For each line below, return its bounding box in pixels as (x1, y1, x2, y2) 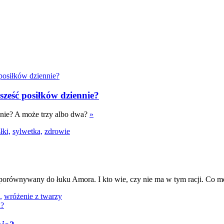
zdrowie (44, 127, 70, 136)
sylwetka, (12, 127, 42, 136)
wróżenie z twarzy (4, 191, 62, 200)
